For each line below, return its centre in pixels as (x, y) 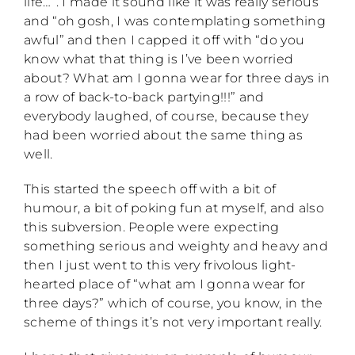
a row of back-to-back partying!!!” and (144, 97)
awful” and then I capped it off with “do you (164, 40)
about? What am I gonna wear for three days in (177, 78)
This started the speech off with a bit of (150, 189)
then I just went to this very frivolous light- (160, 265)
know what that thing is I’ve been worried (159, 59)
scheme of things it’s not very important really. (173, 323)
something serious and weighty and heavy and (176, 246)
